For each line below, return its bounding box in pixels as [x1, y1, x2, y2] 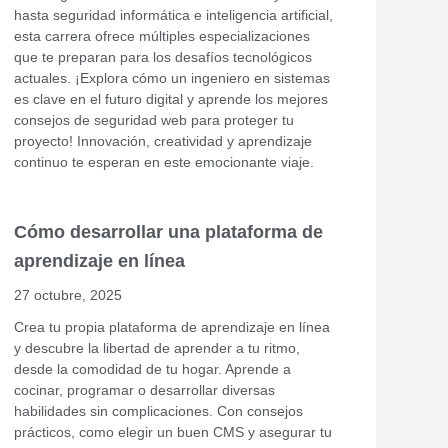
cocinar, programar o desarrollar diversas [14, 381, 275, 398]
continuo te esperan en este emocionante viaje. [14, 153, 314, 170]
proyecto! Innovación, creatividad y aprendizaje [14, 132, 312, 149]
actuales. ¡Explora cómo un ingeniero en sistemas [14, 69, 330, 86]
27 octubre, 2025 [14, 286, 122, 303]
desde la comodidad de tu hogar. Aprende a [14, 360, 291, 377]
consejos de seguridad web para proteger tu [14, 111, 294, 128]
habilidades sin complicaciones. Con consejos [14, 402, 303, 419]
